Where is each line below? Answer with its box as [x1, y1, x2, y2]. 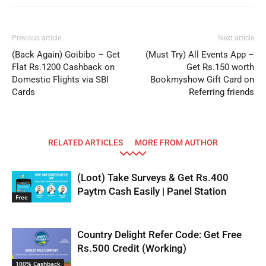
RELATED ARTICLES [48, 138, 123, 147]
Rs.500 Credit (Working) [77, 242, 186, 254]
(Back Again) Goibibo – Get [12, 49, 120, 60]
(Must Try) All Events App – [145, 49, 254, 60]
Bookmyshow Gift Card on [150, 74, 254, 85]
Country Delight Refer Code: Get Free [77, 229, 242, 240]
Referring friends [189, 87, 254, 97]
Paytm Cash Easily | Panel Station [77, 185, 226, 197]
